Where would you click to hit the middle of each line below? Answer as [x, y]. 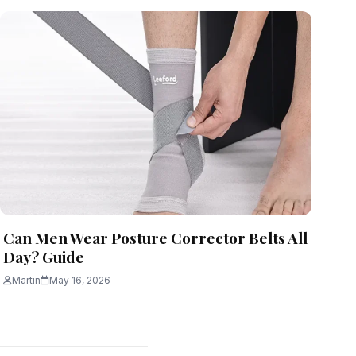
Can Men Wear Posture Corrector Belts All [155, 238]
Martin [26, 281]
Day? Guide [45, 257]
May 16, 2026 [80, 281]
